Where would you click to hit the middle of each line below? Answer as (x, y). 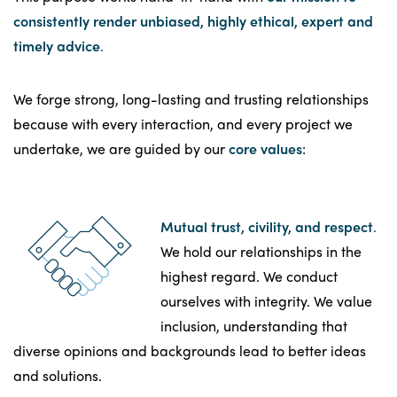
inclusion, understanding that (254, 325)
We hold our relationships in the (261, 251)
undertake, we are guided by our (121, 148)
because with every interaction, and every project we (183, 123)
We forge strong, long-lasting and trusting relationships (191, 98)
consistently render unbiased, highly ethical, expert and (193, 20)
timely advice (57, 45)
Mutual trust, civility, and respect (267, 226)
